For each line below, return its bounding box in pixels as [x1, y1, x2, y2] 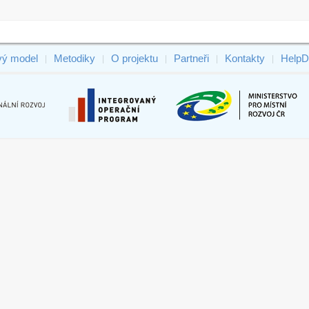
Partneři [173, 53, 209, 64]
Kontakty [224, 53, 265, 64]
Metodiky [53, 53, 95, 64]
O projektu [110, 53, 158, 64]
